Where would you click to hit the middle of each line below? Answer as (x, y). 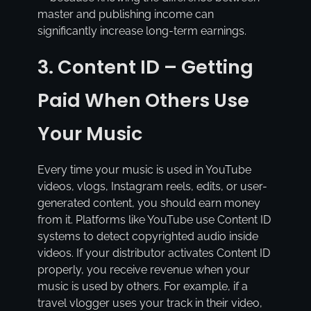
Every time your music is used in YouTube (144, 170)
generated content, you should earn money (149, 203)
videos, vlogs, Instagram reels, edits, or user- (152, 187)
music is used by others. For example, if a (142, 287)
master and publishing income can (125, 14)
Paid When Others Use (143, 100)
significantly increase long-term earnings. (142, 31)
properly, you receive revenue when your (143, 270)
